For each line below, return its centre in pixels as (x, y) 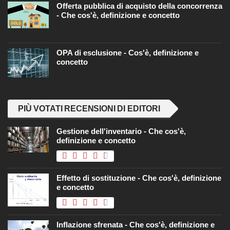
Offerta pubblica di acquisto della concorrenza (139, 6)
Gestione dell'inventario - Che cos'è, (121, 131)
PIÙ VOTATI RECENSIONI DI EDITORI (89, 109)
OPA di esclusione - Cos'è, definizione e (128, 53)
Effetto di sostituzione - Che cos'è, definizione (139, 178)
